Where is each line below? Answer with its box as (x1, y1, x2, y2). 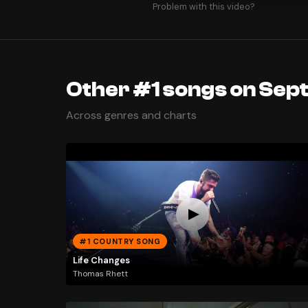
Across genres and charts (66, 108, 197, 123)
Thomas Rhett (72, 268, 128, 280)
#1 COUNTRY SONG (79, 236, 161, 247)
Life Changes (72, 254, 130, 266)
